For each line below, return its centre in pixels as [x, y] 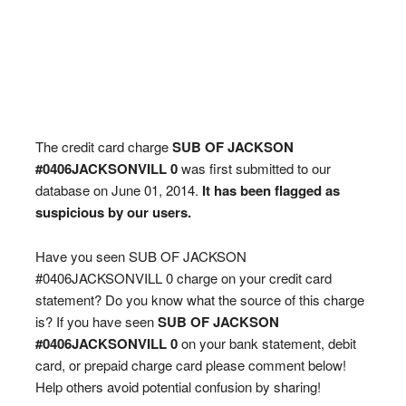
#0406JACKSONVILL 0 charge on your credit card [183, 278]
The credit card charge [103, 146]
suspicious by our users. [113, 212]
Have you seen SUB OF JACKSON [140, 256]
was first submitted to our [254, 168]
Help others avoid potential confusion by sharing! [178, 387]
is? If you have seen [96, 321]
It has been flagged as [271, 190]
